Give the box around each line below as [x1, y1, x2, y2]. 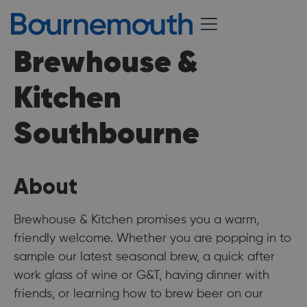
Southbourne [14, 113, 199, 152]
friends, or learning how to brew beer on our [14, 288, 263, 300]
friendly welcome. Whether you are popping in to [14, 232, 291, 245]
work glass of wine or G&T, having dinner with [14, 269, 269, 282]
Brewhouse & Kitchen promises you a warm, [14, 214, 259, 226]
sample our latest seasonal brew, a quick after [14, 251, 275, 263]
